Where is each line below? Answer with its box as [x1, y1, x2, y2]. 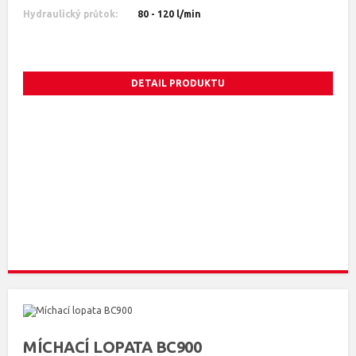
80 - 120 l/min [137, 9, 201, 19]
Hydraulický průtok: [23, 9, 118, 19]
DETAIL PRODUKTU [131, 78, 225, 88]
